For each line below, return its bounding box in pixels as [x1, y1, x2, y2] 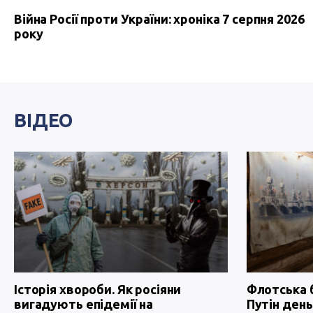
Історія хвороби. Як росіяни [14, 282, 182, 296]
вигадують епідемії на [14, 296, 154, 311]
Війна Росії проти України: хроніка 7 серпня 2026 [14, 12, 305, 27]
